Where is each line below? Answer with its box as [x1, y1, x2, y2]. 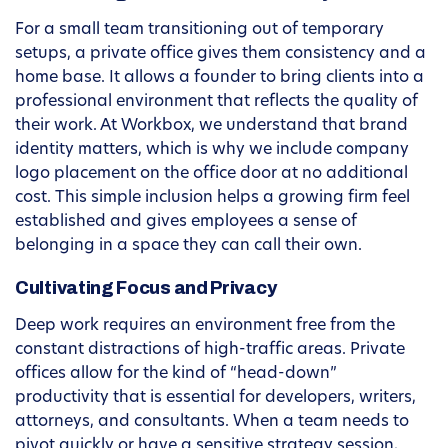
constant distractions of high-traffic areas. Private [15, 342, 405, 359]
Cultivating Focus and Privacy [15, 278, 277, 299]
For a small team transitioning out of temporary [15, 22, 384, 39]
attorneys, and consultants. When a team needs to [15, 414, 409, 431]
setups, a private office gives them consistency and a [15, 46, 426, 63]
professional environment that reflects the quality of [15, 94, 418, 111]
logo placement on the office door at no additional [15, 166, 408, 183]
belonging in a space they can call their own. [15, 238, 362, 255]
